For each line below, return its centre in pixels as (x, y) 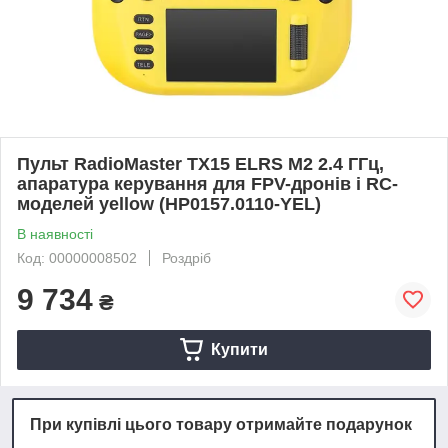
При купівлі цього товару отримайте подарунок (221, 424)
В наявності (55, 233)
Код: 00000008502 (77, 257)
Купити (239, 349)
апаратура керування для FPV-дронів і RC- (207, 183)
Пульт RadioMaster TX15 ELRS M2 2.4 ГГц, (200, 163)
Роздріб (186, 257)
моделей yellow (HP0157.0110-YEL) (169, 203)
